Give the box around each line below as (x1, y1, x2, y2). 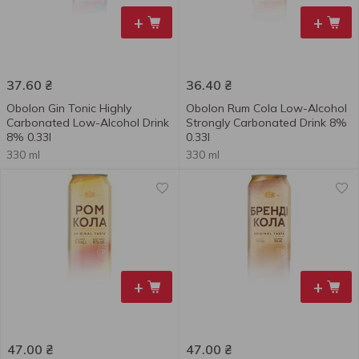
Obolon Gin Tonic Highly (6, 101, 131, 115)
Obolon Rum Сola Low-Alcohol (186, 101, 347, 115)
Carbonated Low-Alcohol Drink (6, 115, 169, 130)
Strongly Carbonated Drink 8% (186, 115, 347, 130)
